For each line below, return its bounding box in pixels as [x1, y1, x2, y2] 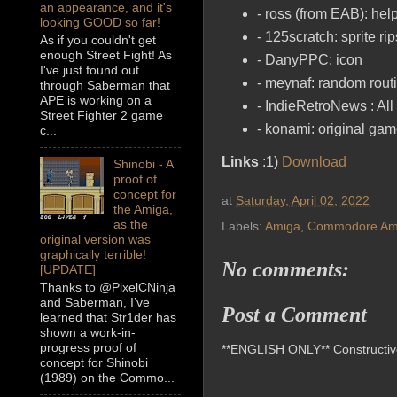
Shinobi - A [113, 157, 173, 172]
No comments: [222, 258, 349, 282]
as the [113, 217, 148, 232]
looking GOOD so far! [40, 15, 160, 30]
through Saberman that [40, 78, 170, 93]
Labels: [222, 219, 265, 234]
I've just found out [40, 63, 139, 78]
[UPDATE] [40, 262, 96, 277]
